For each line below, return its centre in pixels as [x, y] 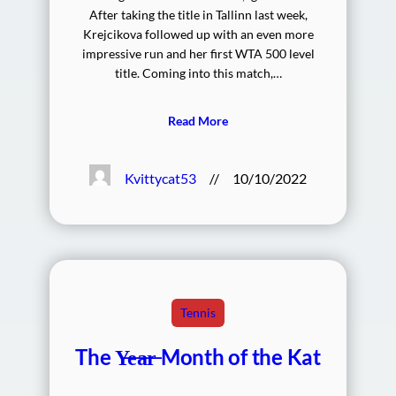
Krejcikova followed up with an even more [198, 34]
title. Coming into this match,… [198, 73]
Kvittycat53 [161, 178]
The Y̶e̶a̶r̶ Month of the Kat [198, 356]
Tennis [198, 312]
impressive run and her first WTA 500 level [198, 54]
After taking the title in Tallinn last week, [198, 15]
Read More [198, 121]
